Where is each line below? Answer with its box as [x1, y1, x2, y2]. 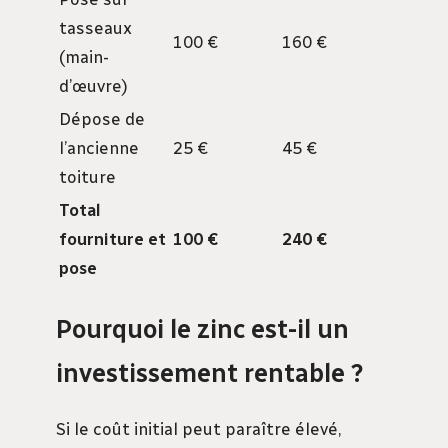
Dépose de [59, 109, 145, 130]
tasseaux [59, 18, 132, 39]
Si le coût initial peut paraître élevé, [56, 419, 341, 440]
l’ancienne [59, 138, 139, 159]
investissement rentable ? [56, 358, 364, 389]
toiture [59, 167, 116, 188]
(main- [59, 47, 109, 68]
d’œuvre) [59, 76, 128, 97]
